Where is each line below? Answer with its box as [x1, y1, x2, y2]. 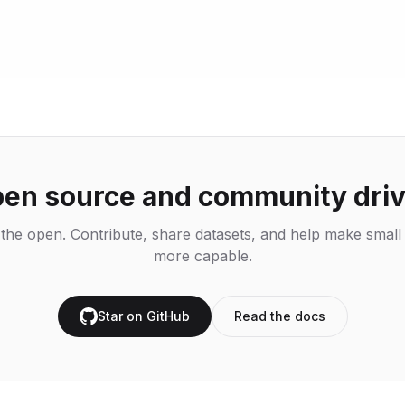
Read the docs [233, 307, 325, 324]
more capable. [153, 246, 252, 265]
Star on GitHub [97, 307, 190, 324]
